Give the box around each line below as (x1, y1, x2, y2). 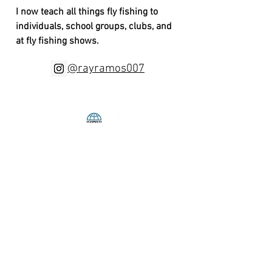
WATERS (64, 202, 129, 218)
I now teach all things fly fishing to (16, 6, 158, 18)
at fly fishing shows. (16, 35, 99, 47)
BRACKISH (58, 185, 135, 201)
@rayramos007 (67, 62, 144, 76)
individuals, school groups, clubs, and (16, 21, 172, 33)
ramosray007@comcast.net (38, 259, 154, 271)
